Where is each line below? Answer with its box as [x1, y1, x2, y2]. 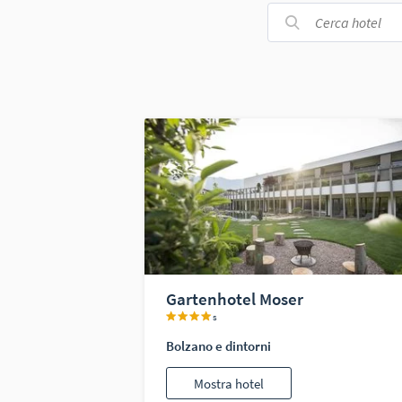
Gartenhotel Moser [165, 287, 303, 310]
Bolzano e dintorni [165, 337, 271, 355]
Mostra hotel [194, 374, 265, 392]
